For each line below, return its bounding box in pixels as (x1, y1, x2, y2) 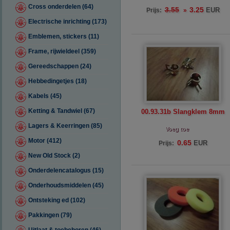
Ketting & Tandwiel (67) (28, 107, 95, 114)
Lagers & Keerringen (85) (28, 122, 102, 129)
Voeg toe (165, 126, 189, 132)
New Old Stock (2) (28, 152, 80, 159)
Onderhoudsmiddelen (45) (28, 182, 104, 189)
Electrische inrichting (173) (28, 18, 107, 25)
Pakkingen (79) (28, 212, 72, 219)
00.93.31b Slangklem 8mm (141, 108, 225, 116)
